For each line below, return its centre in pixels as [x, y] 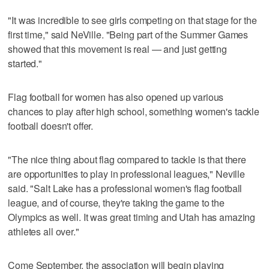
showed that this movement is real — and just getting [118, 49]
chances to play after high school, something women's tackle [134, 111]
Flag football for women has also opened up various [116, 97]
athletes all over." [44, 231]
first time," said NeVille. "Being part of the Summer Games [128, 34]
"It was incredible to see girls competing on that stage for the [132, 20]
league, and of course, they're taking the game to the [116, 202]
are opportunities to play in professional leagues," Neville [127, 174]
